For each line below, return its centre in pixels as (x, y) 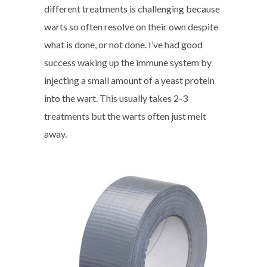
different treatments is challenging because (132, 9)
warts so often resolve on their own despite (131, 27)
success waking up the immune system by (128, 62)
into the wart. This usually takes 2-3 (116, 98)
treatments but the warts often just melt (125, 116)
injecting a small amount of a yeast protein (129, 80)
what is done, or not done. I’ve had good (123, 44)
